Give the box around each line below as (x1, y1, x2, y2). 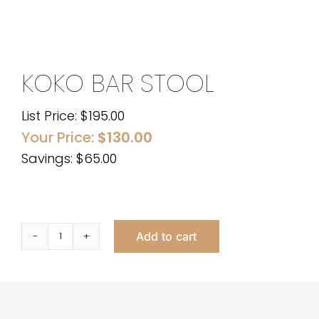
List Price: (21, 106, 80, 125)
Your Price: (21, 127, 98, 147)
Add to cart (136, 229, 197, 244)
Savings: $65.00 (21, 149, 117, 167)
